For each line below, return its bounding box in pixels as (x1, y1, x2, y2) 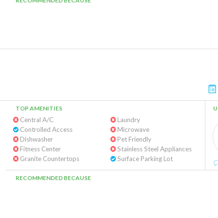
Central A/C (18, 116, 54, 124)
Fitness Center (18, 145, 61, 153)
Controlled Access (18, 126, 73, 133)
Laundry (115, 116, 140, 124)
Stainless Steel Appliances (115, 145, 192, 153)
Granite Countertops (18, 155, 79, 163)
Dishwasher (18, 135, 53, 143)
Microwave (115, 126, 149, 133)
